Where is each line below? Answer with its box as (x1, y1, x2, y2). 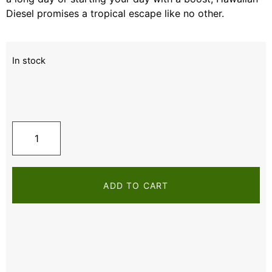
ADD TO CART (103, 180, 169, 191)
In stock (12, 55, 46, 66)
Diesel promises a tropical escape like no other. (6, 7, 224, 20)
